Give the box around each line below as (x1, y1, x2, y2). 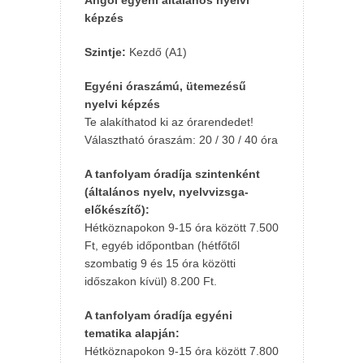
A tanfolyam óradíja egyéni (84, 309, 232, 323)
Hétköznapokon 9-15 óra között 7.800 (84, 344, 279, 358)
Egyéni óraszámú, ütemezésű (84, 80, 246, 93)
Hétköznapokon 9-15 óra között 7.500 (84, 221, 279, 235)
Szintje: (84, 45, 129, 59)
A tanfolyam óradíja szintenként (84, 167, 260, 181)
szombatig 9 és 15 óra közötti (84, 257, 236, 271)
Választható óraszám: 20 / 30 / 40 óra (84, 133, 278, 147)
